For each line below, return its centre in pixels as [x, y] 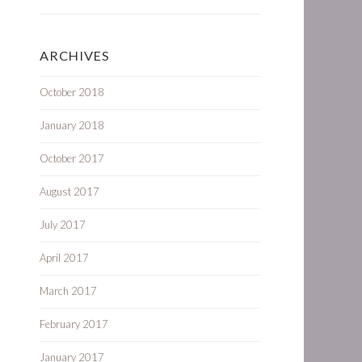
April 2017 [64, 258]
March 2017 [68, 291]
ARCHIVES [75, 55]
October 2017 [72, 158]
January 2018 [72, 125]
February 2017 [74, 324]
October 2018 [72, 92]
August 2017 [69, 192]
